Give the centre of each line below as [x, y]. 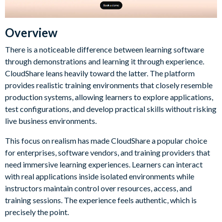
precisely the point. [37, 212]
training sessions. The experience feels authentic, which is [101, 200]
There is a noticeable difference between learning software [105, 49]
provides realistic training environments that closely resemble [109, 85]
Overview [31, 32]
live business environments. [51, 120]
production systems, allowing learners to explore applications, [109, 97]
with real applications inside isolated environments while [100, 176]
